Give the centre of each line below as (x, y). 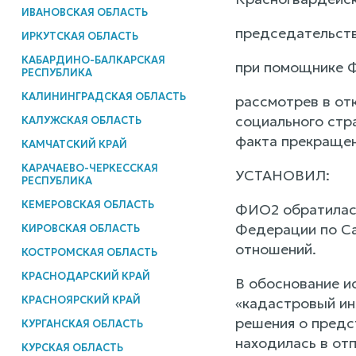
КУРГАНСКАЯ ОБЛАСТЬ (82, 323)
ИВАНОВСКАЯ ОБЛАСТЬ (84, 12)
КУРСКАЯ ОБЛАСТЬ (72, 347)
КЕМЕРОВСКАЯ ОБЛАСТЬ (87, 204)
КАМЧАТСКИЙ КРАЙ (74, 144)
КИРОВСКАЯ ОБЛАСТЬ (80, 228)
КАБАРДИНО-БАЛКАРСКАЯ (93, 60)
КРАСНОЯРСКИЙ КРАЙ (81, 300)
